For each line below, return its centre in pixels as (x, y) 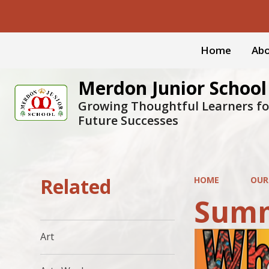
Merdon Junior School (172, 88)
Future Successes (128, 120)
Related (76, 186)
